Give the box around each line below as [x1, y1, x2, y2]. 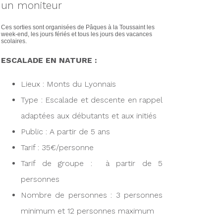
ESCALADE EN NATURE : [1, 55, 97, 65]
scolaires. [1, 37, 27, 45]
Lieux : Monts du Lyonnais [21, 79, 116, 89]
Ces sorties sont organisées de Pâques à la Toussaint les [1, 23, 155, 31]
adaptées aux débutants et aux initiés [21, 111, 157, 120]
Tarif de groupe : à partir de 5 [21, 158, 163, 168]
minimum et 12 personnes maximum [21, 206, 154, 216]
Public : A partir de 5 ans [21, 126, 110, 136]
